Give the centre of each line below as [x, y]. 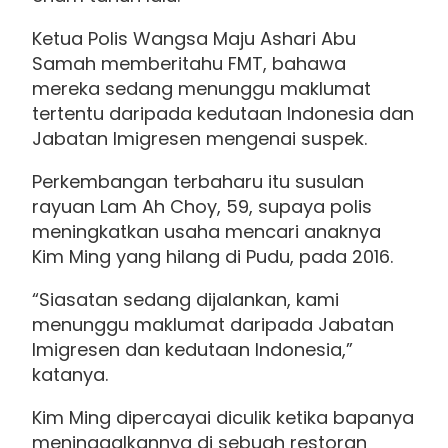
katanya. [70, 375]
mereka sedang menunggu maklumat [201, 89]
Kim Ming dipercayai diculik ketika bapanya [223, 418]
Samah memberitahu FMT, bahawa [189, 64]
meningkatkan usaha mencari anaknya [206, 232]
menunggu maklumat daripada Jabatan [213, 325]
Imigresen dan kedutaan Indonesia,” [192, 350]
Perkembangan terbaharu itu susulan [198, 182]
